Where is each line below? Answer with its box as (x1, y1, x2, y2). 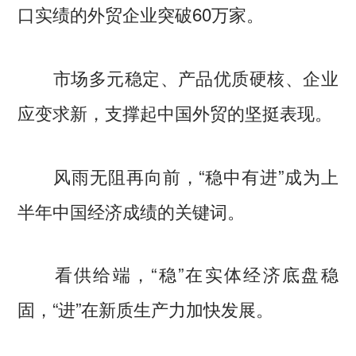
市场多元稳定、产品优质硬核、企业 (17, 64, 339, 90)
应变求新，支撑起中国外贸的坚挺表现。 (17, 99, 333, 125)
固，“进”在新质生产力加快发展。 (17, 296, 274, 322)
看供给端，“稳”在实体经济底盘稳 (17, 261, 339, 287)
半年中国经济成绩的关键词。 (17, 197, 246, 223)
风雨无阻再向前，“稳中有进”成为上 (17, 162, 339, 188)
